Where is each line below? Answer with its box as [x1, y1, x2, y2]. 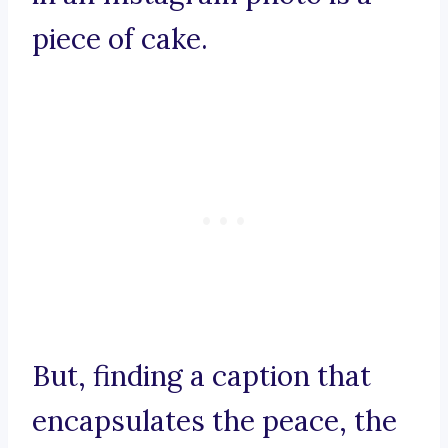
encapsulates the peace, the [32, 403, 397, 440]
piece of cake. [32, 21, 208, 58]
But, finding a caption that [32, 358, 371, 395]
